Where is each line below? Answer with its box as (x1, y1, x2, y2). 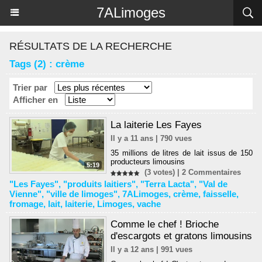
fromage (9, 198, 43, 209)
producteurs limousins (111, 157, 185, 166)
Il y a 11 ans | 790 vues (111, 133, 192, 143)
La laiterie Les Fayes (111, 119, 202, 131)
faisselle (203, 188, 236, 199)
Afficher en (13, 95, 58, 105)
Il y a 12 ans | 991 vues (111, 244, 193, 254)
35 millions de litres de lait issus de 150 (111, 148, 253, 157)
